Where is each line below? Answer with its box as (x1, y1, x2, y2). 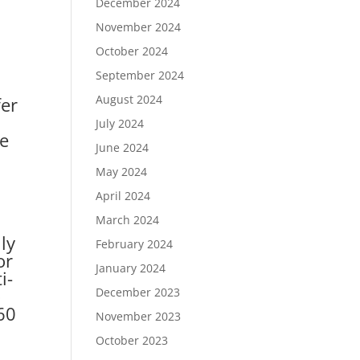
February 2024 (96, 236, 174, 252)
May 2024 (96, 164, 148, 179)
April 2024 (96, 188, 151, 203)
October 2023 (96, 333, 169, 348)
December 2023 (96, 284, 181, 300)
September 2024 (96, 67, 185, 83)
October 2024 (96, 43, 169, 59)
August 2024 (96, 92, 163, 107)
